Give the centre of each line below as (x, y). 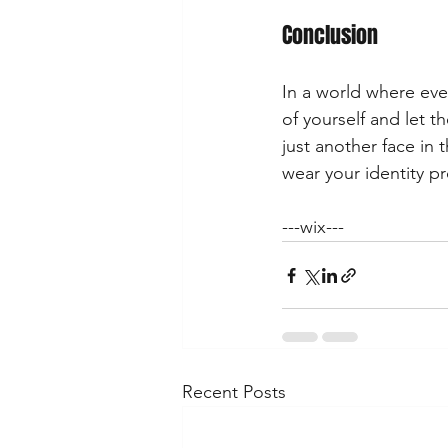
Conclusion (330, 35)
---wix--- (313, 227)
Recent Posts (234, 392)
